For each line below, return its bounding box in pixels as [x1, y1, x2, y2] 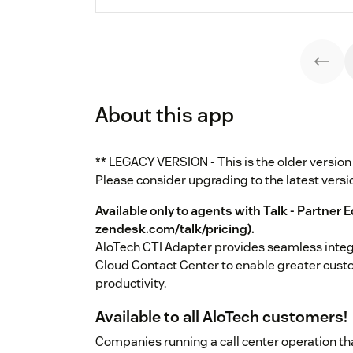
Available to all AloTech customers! [95, 307, 347, 328]
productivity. [95, 275, 166, 292]
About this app [95, 102, 234, 128]
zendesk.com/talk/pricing [95, 221, 247, 238]
